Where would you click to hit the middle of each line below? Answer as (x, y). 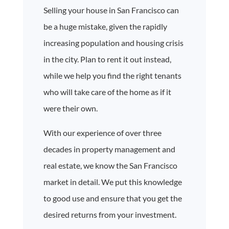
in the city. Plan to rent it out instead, (107, 59)
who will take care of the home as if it (107, 91)
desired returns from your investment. (110, 214)
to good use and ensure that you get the (112, 198)
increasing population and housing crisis (113, 42)
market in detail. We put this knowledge (112, 181)
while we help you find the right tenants (112, 75)
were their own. (70, 108)
